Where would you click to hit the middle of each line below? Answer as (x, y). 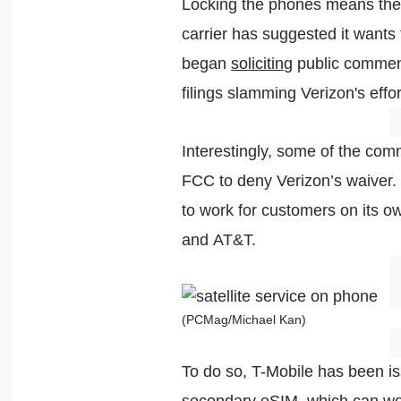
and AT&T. (222, 240)
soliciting (262, 64)
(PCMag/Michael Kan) (244, 320)
